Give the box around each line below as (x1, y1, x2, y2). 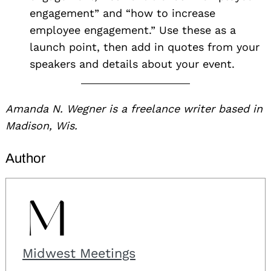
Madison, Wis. (5, 119, 77, 132)
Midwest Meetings (22, 245, 135, 261)
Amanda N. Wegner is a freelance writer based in (5, 102, 263, 115)
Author (5, 151, 45, 166)
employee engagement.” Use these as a (30, 23, 236, 36)
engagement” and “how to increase (30, 6, 215, 19)
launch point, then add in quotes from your (30, 40, 260, 53)
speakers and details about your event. (30, 57, 235, 70)
